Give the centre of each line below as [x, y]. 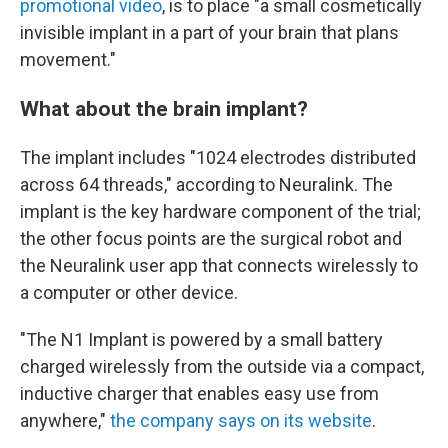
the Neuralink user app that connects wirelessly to [219, 265]
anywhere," [65, 420]
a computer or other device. [129, 292]
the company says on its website [241, 420]
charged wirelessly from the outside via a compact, [222, 366]
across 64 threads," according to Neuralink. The [206, 184]
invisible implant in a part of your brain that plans [209, 32]
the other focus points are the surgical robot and [211, 238]
